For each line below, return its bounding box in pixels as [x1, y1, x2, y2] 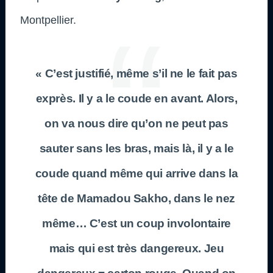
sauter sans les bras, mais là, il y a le [39, 141, 234, 155]
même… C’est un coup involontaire [42, 216, 231, 230]
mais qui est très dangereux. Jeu [49, 241, 224, 255]
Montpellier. [20, 13, 76, 26]
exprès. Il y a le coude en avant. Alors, [35, 91, 238, 105]
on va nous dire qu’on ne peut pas [44, 116, 229, 130]
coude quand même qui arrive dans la [35, 166, 238, 180]
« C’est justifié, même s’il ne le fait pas [35, 66, 238, 80]
